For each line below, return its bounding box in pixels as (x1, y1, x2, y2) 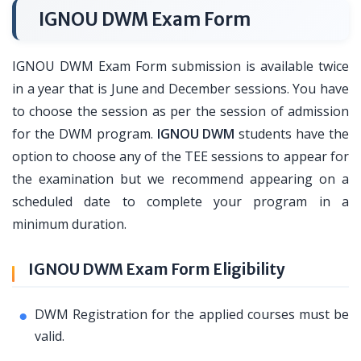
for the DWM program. (12, 125, 157, 143)
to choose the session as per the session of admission (12, 102, 349, 120)
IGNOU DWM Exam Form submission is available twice (12, 57, 349, 75)
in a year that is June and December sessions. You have (12, 80, 349, 98)
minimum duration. (12, 215, 127, 233)
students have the (234, 125, 349, 143)
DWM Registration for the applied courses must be (35, 305, 349, 323)
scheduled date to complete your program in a (12, 193, 349, 210)
